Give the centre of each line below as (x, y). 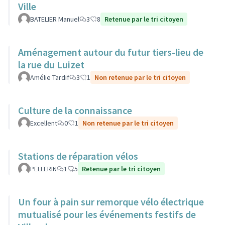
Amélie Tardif (50, 77)
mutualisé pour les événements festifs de (107, 214)
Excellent (44, 123)
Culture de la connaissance (75, 110)
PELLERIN (43, 169)
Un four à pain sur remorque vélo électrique (111, 202)
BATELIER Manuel (55, 19)
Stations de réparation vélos (78, 156)
